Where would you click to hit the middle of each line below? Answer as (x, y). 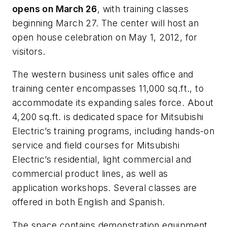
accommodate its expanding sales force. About (113, 103)
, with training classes (143, 9)
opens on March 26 (55, 9)
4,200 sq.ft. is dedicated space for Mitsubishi (108, 117)
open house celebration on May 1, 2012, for (105, 37)
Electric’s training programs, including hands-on (113, 131)
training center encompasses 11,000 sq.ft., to (108, 89)
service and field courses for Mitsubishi (96, 145)
